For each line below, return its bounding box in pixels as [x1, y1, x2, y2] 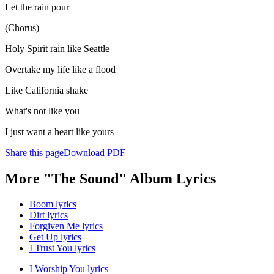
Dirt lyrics [29, 210, 68, 221]
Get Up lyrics [29, 232, 81, 243]
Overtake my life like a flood [5, 64, 116, 75]
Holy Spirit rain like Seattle [5, 43, 109, 54]
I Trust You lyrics [29, 243, 95, 254]
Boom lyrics [29, 199, 76, 210]
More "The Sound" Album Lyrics [5, 170, 216, 187]
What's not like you [5, 105, 80, 116]
